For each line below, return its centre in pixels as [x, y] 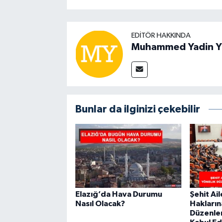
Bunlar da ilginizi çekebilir [138, 110]
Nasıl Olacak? [100, 204]
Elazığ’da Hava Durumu [118, 194]
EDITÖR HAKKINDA [161, 36]
